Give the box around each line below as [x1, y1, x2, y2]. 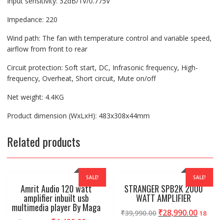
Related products [6, 132, 80, 150]
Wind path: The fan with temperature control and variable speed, [6, 33, 212, 43]
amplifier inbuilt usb [24, 191, 89, 204]
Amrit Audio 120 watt [21, 182, 92, 195]
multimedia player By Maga [12, 200, 101, 214]
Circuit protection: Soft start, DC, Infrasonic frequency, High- [6, 62, 198, 72]
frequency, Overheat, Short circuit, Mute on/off [6, 73, 156, 83]
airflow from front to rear [6, 44, 87, 54]
